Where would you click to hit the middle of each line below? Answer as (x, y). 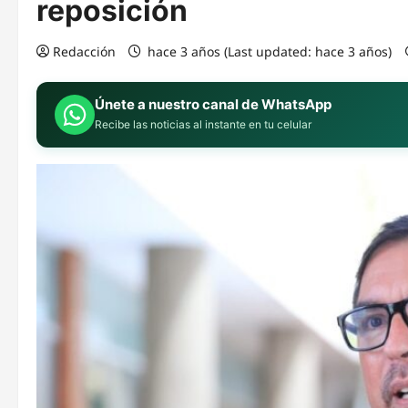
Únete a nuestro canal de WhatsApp (213, 104)
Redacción (84, 51)
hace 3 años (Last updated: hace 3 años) (270, 51)
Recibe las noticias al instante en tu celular (203, 124)
